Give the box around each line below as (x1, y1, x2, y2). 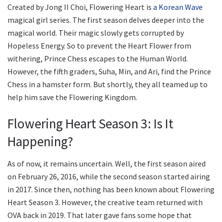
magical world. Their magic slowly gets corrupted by (7, 27, 184, 38)
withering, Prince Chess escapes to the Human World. (7, 53, 188, 63)
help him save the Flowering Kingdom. (7, 92, 137, 102)
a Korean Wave (153, 1, 203, 12)
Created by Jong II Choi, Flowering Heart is (7, 1, 153, 12)
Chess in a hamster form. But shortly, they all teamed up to (7, 79, 208, 89)
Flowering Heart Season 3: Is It (7, 115, 173, 132)
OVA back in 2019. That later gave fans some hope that (7, 210, 192, 221)
